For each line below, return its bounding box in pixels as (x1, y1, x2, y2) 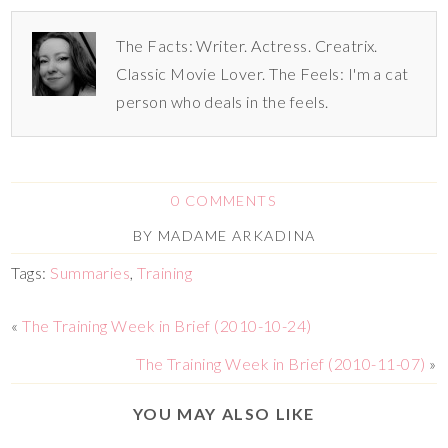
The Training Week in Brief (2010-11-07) (136, 353, 426, 373)
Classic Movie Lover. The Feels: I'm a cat (116, 63, 409, 83)
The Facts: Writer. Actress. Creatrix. (116, 35, 378, 55)
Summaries (50, 262, 131, 282)
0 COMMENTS (170, 191, 278, 209)
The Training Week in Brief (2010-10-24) (22, 315, 312, 335)
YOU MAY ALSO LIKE (132, 403, 316, 423)
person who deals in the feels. (116, 91, 329, 111)
